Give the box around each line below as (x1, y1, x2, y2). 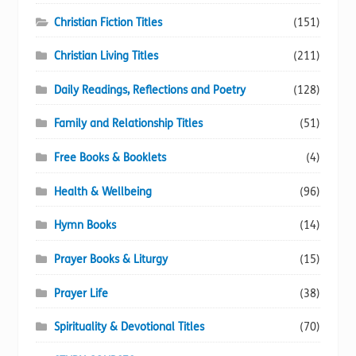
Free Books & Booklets (53, 151, 166, 165)
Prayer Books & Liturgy (53, 253, 168, 267)
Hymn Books (53, 219, 116, 233)
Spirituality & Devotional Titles (53, 320, 204, 335)
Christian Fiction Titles (53, 15, 162, 29)
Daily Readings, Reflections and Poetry (53, 83, 246, 97)
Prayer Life (53, 286, 108, 300)
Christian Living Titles (53, 49, 158, 64)
